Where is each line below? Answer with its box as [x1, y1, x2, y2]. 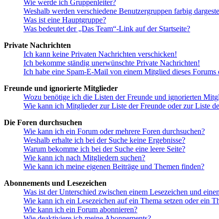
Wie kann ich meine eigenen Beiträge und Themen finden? [23, 162, 204, 171]
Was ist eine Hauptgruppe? [23, 16, 106, 24]
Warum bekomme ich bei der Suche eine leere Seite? [23, 145, 185, 153]
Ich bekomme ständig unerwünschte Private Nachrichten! [23, 59, 200, 67]
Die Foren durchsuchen [4, 118, 82, 127]
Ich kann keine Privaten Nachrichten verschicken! [23, 50, 177, 59]
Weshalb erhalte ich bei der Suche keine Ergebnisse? [23, 136, 185, 145]
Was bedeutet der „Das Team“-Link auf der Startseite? [23, 24, 190, 33]
